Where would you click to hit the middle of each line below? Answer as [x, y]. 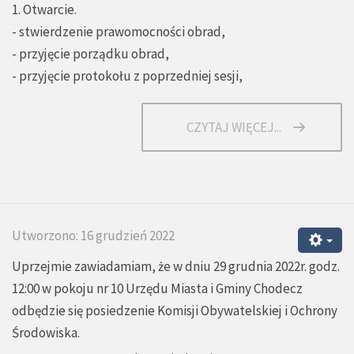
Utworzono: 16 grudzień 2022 [93, 236]
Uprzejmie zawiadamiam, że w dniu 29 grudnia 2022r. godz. [176, 267]
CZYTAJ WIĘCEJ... [234, 128]
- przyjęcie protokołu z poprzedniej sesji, [127, 76]
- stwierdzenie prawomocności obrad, [119, 32]
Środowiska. [46, 333]
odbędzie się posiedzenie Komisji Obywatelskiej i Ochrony [175, 311]
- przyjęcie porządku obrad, [90, 54]
